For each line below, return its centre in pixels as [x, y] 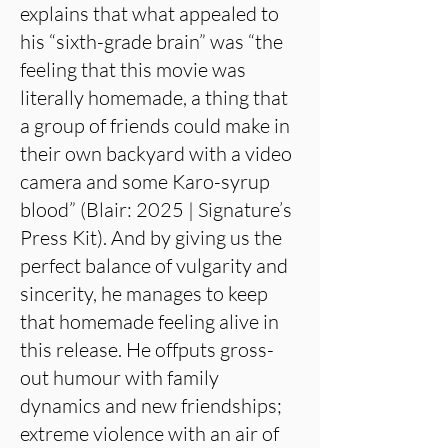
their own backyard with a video [156, 153]
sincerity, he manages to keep [144, 293]
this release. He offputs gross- [147, 349]
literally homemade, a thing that [154, 97]
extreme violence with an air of [149, 433]
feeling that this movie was [133, 69]
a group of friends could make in [155, 125]
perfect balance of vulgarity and [154, 265]
